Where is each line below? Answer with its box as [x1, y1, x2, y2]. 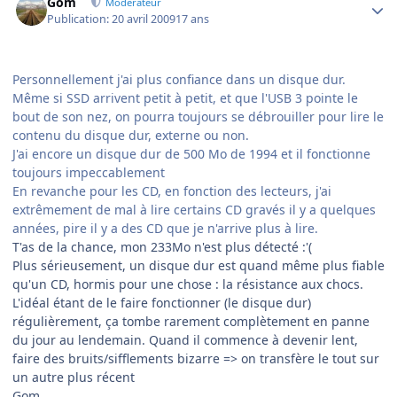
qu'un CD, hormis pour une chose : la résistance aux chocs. [12, 275, 363, 292]
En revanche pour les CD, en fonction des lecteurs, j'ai [12, 182, 331, 199]
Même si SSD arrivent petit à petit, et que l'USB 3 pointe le [12, 89, 358, 106]
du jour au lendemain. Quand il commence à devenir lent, [12, 331, 358, 348]
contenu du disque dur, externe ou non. [12, 126, 249, 144]
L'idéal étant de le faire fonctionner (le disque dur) [12, 293, 311, 311]
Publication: [47, 11, 113, 27]
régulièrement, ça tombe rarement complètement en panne [12, 312, 370, 330]
